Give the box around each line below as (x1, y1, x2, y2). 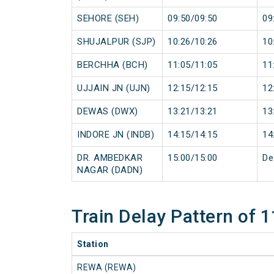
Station (77, 239, 109, 250)
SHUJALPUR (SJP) (77, 36, 156, 48)
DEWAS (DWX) (77, 106, 138, 117)
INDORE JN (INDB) (77, 129, 154, 141)
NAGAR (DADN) (77, 165, 143, 176)
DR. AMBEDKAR (77, 152, 143, 164)
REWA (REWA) (77, 262, 136, 273)
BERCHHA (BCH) (77, 59, 148, 71)
